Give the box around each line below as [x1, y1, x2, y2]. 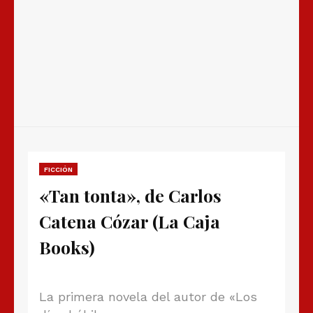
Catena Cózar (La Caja [39, 210, 220, 233]
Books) [39, 235, 95, 259]
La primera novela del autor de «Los [39, 289, 257, 305]
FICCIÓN [44, 166, 73, 174]
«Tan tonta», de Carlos [39, 184, 221, 208]
